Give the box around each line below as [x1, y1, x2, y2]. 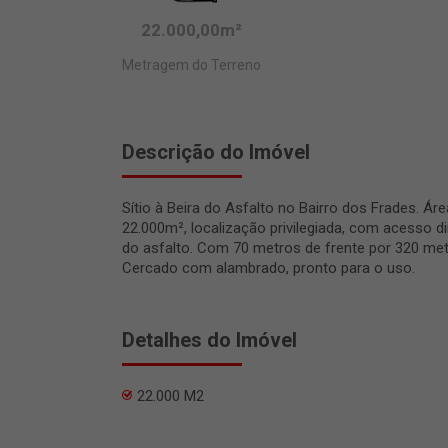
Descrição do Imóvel [122, 140, 310, 164]
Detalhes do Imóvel [122, 328, 297, 352]
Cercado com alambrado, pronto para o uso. [122, 259, 415, 277]
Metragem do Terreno [122, 57, 261, 73]
